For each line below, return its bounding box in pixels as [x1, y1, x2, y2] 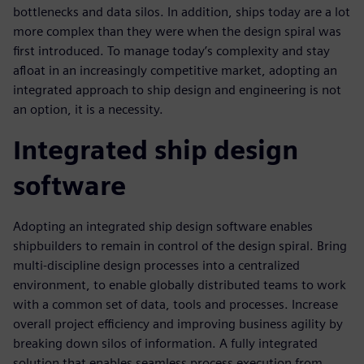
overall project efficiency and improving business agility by [13, 316, 343, 331]
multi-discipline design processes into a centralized [13, 258, 300, 273]
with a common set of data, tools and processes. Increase [13, 297, 338, 312]
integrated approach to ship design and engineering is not [13, 82, 341, 97]
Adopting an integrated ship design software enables [13, 219, 313, 234]
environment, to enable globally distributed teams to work [13, 277, 346, 292]
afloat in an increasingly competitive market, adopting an [13, 63, 337, 78]
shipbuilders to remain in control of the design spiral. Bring [13, 238, 347, 253]
